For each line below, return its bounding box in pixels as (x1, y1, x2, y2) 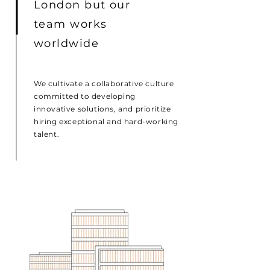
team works (34, 17, 107, 31)
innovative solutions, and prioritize (34, 104, 171, 113)
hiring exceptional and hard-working (34, 117, 179, 126)
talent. (34, 130, 60, 139)
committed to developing (34, 92, 136, 101)
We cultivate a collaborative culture (34, 79, 174, 88)
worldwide (34, 37, 99, 50)
